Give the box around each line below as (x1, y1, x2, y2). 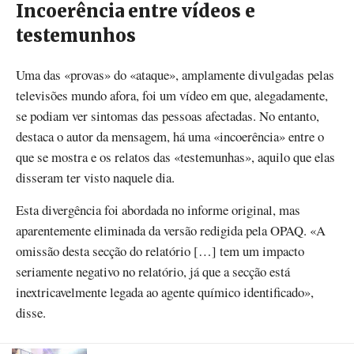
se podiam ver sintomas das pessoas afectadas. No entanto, (16, 106, 319, 125)
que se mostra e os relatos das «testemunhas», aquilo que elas (16, 147, 335, 166)
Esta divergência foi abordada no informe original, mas (16, 200, 300, 219)
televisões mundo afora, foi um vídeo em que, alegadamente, (16, 85, 328, 104)
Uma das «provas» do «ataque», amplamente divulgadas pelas (16, 65, 334, 84)
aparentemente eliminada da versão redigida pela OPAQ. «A (16, 220, 326, 239)
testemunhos (16, 24, 136, 47)
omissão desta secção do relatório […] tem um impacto (16, 241, 304, 260)
